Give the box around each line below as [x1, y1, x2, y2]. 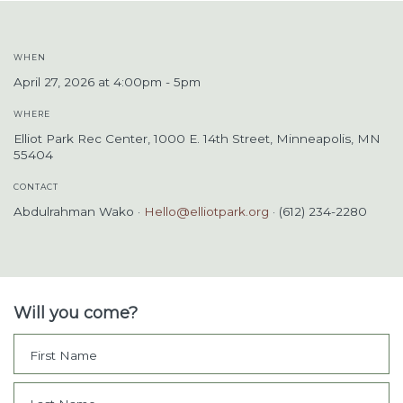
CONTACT [13, 182, 58, 192]
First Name [30, 347, 97, 363]
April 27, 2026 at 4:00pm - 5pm [13, 75, 201, 89]
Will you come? [13, 303, 138, 323]
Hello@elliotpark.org [144, 204, 269, 219]
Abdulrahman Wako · [13, 204, 144, 219]
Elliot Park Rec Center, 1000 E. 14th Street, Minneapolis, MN [13, 131, 381, 146]
